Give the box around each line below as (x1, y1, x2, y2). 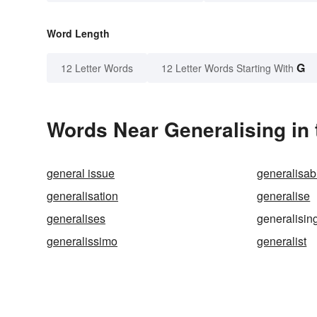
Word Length (47, 26, 110, 41)
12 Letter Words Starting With (161, 61, 294, 76)
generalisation (47, 188, 118, 204)
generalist (257, 233, 307, 250)
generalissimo (47, 233, 117, 250)
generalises (47, 210, 105, 227)
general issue (47, 165, 115, 182)
